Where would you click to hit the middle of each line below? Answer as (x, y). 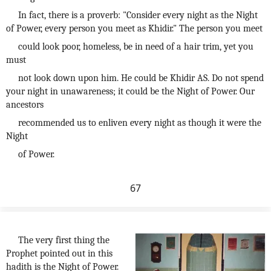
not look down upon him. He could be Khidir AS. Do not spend (141, 78)
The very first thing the (64, 240)
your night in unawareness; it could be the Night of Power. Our (130, 91)
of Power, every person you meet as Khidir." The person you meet (134, 28)
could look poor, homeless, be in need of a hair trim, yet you (136, 47)
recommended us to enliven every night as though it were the (140, 123)
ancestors (25, 105)
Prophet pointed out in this (59, 253)
